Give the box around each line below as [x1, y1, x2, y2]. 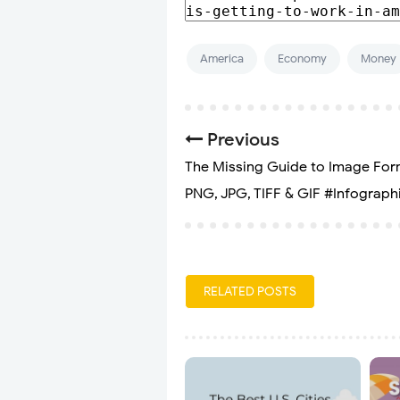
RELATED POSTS [204, 284, 296, 300]
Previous [203, 129, 280, 152]
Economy [278, 51, 327, 67]
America [200, 51, 244, 67]
